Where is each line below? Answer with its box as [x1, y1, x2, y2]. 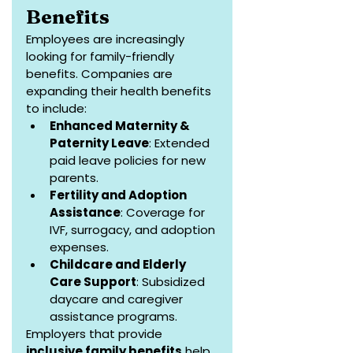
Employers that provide [26, 325, 165, 343]
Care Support [50, 273, 136, 291]
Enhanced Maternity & [50, 117, 192, 135]
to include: [26, 100, 87, 117]
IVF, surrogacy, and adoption [50, 221, 218, 239]
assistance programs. [50, 308, 177, 325]
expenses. [50, 239, 109, 256]
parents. [50, 169, 98, 187]
